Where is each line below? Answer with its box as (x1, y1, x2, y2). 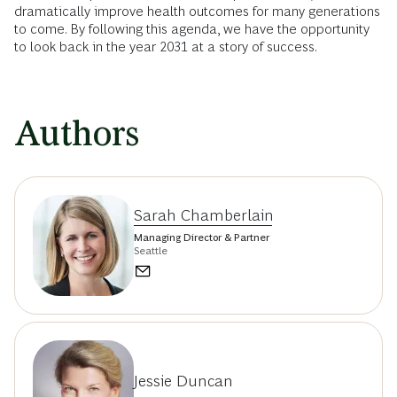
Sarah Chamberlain (134, 206, 274, 224)
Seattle (134, 245, 167, 257)
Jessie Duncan (134, 371, 233, 390)
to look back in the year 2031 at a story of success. (14, 38, 317, 54)
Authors (14, 113, 139, 153)
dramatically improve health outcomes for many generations (14, 3, 380, 19)
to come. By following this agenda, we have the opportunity (14, 20, 370, 36)
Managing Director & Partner (134, 231, 269, 244)
